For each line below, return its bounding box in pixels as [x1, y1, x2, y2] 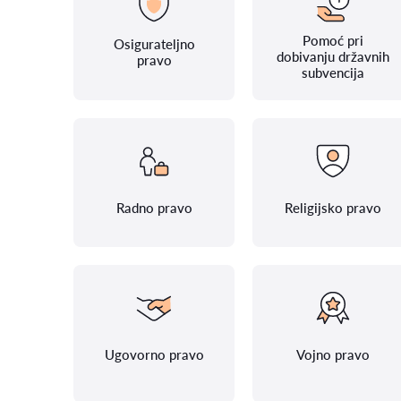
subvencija [302, 64, 364, 81]
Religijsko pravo [285, 200, 381, 216]
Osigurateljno [113, 36, 195, 52]
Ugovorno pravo [104, 346, 204, 363]
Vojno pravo [296, 346, 370, 363]
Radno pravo [115, 200, 192, 216]
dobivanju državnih [277, 48, 389, 64]
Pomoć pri [303, 32, 363, 48]
